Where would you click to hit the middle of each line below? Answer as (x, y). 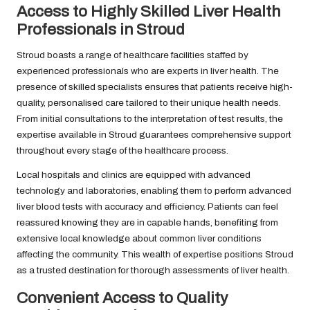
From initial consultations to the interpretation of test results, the (150, 119)
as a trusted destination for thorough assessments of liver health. (153, 271)
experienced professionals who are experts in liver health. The (148, 71)
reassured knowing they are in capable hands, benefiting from (147, 223)
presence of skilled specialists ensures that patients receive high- (155, 87)
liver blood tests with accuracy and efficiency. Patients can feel (147, 207)
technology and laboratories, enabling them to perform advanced (154, 191)
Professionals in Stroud (101, 30)
